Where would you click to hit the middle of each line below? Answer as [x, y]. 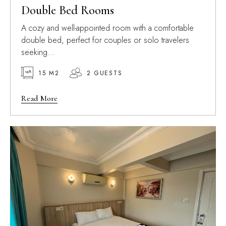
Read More [39, 98]
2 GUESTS [105, 73]
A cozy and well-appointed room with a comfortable [107, 28]
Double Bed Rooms [67, 10]
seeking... [38, 52]
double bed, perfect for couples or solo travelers [105, 40]
